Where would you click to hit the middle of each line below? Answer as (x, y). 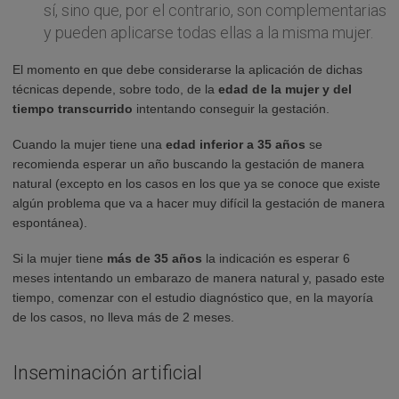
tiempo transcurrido (73, 108)
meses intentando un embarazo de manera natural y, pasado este (199, 277)
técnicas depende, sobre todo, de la (115, 89)
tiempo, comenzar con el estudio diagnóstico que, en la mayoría (193, 297)
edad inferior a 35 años (236, 144)
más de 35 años (155, 258)
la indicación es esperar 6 (276, 258)
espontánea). (50, 222)
